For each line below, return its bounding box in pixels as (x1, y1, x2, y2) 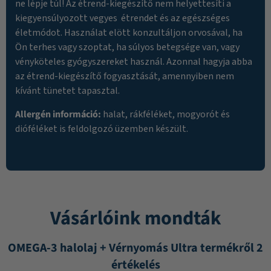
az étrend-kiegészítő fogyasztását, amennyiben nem (15, 70, 234, 83)
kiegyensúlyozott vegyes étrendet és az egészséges (15, 11, 230, 25)
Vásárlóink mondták (50, 204, 221, 233)
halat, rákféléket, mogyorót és (101, 107, 230, 121)
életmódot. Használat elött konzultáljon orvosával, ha (15, 26, 243, 40)
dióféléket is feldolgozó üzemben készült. (15, 122, 188, 135)
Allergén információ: (15, 107, 101, 121)
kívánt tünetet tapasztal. (15, 84, 120, 98)
